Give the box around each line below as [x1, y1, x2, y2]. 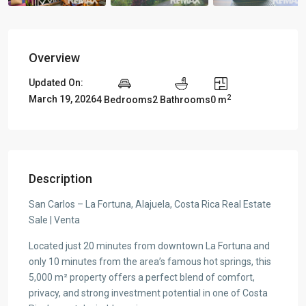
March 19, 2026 [29, 94, 96, 105]
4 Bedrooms [96, 94, 152, 105]
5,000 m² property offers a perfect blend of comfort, [29, 271, 255, 283]
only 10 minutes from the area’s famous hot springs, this [29, 255, 271, 267]
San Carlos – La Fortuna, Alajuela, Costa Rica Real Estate [29, 198, 271, 210]
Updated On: [29, 77, 83, 89]
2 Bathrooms [152, 94, 210, 105]
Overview [29, 50, 80, 65]
